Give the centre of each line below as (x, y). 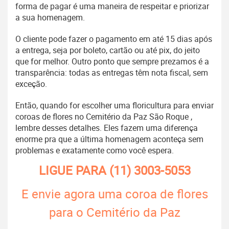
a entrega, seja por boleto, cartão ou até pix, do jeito (108, 50)
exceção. (31, 84)
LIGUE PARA (74, 170)
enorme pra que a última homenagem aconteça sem (109, 139)
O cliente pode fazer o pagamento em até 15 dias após (114, 39)
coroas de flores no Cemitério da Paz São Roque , (104, 117)
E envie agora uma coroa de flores (114, 194)
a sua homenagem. (50, 18)
